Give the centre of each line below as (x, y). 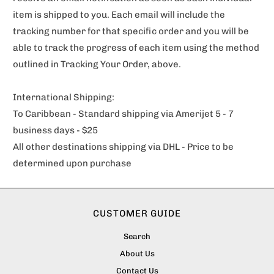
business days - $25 (56, 131)
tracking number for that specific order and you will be (131, 31)
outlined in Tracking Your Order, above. (97, 65)
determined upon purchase (72, 164)
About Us (137, 254)
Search (137, 237)
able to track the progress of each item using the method (136, 48)
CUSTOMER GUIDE (137, 214)
